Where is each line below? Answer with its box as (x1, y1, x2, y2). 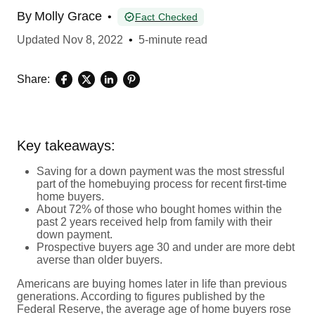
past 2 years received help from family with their (37, 215, 272, 228)
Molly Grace (34, 9, 102, 24)
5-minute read (139, 33, 207, 46)
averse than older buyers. (37, 253, 162, 266)
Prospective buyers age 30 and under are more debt (37, 240, 295, 253)
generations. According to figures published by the (17, 290, 265, 302)
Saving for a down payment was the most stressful (37, 165, 285, 177)
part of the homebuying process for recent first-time (37, 177, 287, 190)
